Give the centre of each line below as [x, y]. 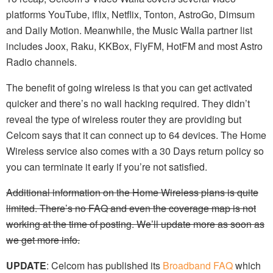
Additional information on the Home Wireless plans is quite [132, 192]
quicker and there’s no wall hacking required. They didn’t [128, 103]
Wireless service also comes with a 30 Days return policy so [135, 151]
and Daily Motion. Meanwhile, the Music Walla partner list [129, 30]
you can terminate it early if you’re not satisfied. [107, 166]
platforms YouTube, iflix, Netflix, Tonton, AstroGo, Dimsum [130, 14]
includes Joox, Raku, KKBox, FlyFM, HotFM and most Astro [134, 46]
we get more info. [43, 239]
